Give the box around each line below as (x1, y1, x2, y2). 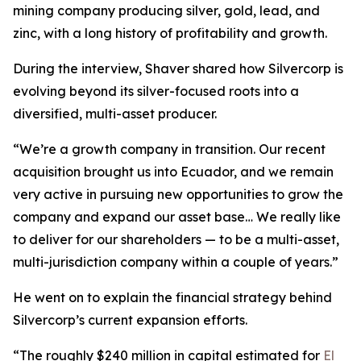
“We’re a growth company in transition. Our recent (13, 141, 326, 157)
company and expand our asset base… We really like (13, 209, 341, 225)
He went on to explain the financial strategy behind (13, 289, 332, 305)
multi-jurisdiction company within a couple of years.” (13, 254, 338, 270)
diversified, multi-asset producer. (13, 106, 217, 122)
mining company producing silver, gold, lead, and (13, 2, 320, 19)
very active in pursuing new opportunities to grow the (13, 186, 343, 202)
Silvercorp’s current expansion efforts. (13, 312, 247, 328)
